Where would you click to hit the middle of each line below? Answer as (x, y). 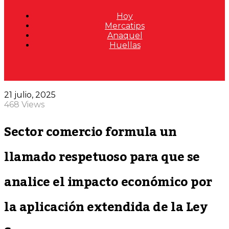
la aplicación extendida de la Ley (106, 207)
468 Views (24, 105)
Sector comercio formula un (90, 132)
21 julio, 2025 (30, 95)
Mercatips (125, 26)
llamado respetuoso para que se (102, 157)
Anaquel (125, 36)
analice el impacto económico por (108, 182)
